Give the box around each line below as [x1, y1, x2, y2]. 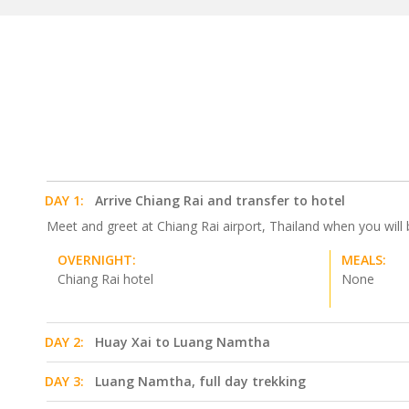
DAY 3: [45, 372, 84, 390]
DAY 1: [45, 192, 84, 209]
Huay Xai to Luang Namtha [95, 333, 270, 351]
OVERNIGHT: [58, 251, 136, 268]
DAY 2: [45, 333, 84, 351]
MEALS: [341, 251, 386, 268]
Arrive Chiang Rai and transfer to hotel [95, 192, 345, 209]
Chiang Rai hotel [58, 270, 153, 288]
